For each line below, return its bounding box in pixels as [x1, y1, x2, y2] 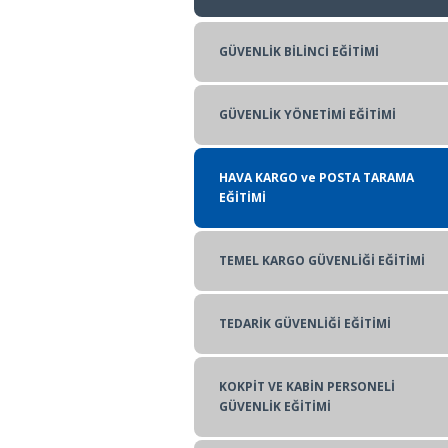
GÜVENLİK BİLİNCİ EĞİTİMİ [219, 43, 379, 60]
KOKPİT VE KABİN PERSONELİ [219, 378, 395, 395]
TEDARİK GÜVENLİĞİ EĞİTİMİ [219, 315, 391, 332]
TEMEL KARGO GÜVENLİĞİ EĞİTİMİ [219, 252, 425, 269]
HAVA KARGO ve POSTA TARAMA [219, 169, 414, 186]
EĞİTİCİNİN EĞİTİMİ [219, 72, 337, 89]
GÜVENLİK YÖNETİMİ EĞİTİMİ [219, 106, 396, 123]
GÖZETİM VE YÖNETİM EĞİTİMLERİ [219, 9, 427, 26]
